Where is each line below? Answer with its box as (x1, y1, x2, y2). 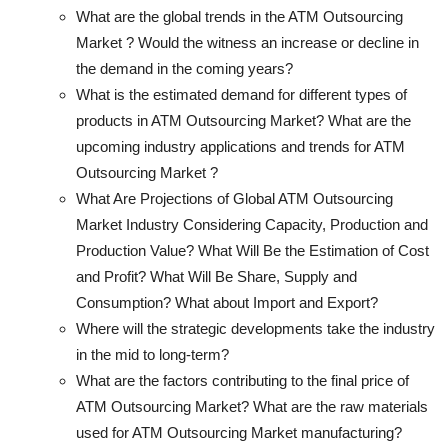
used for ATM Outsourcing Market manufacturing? (76, 423, 402, 441)
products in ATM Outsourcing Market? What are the (76, 111, 411, 129)
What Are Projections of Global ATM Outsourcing (76, 189, 393, 207)
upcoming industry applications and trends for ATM (76, 137, 405, 155)
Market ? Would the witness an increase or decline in (76, 33, 419, 51)
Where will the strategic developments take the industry (76, 319, 435, 337)
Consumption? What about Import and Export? (76, 293, 378, 311)
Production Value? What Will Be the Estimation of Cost (76, 241, 429, 259)
